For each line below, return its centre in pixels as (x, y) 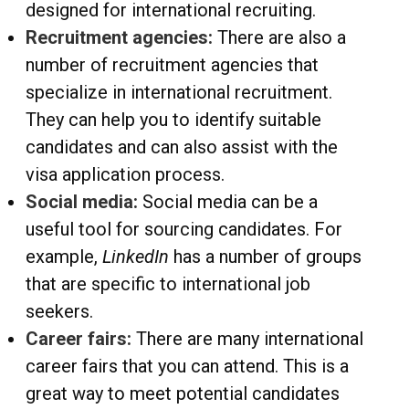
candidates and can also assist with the (182, 147)
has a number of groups (265, 257)
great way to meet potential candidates (183, 394)
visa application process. (125, 175)
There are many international (250, 339)
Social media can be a (228, 202)
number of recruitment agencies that (172, 65)
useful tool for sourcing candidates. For (184, 230)
